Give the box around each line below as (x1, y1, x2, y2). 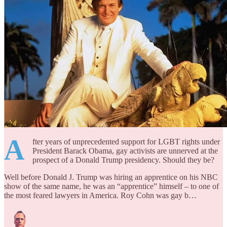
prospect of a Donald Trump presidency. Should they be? (32, 155, 214, 164)
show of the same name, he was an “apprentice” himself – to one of (4, 181, 219, 191)
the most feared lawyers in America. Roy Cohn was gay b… (4, 191, 197, 200)
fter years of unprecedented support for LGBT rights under (32, 137, 220, 146)
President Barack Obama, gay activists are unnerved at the (32, 146, 218, 155)
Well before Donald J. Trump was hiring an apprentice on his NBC (4, 172, 218, 181)
